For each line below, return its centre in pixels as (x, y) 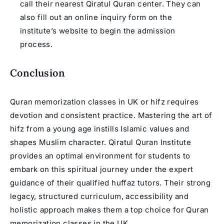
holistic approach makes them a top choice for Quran (109, 210)
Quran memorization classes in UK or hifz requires (104, 102)
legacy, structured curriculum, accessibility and (99, 196)
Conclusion (37, 73)
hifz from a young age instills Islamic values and (100, 129)
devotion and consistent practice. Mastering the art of (111, 115)
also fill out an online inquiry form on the (96, 17)
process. (36, 44)
